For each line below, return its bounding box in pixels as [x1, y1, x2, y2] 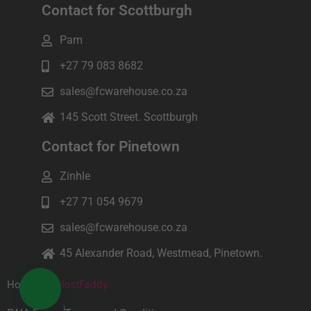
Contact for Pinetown [42, 138, 180, 155]
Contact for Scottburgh [42, 2, 192, 19]
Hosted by [7, 277, 57, 292]
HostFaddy [57, 277, 108, 292]
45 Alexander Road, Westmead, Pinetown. [60, 246, 263, 260]
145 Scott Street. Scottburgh [60, 110, 199, 124]
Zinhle [60, 169, 91, 183]
